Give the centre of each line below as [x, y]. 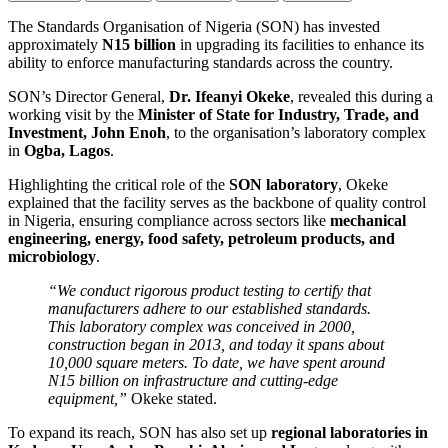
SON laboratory [283, 185]
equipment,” [87, 399]
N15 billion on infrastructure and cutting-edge [193, 381]
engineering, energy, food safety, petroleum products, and [201, 239]
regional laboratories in [349, 433]
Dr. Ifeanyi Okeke [229, 97]
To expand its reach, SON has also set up [139, 433]
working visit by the [73, 115]
